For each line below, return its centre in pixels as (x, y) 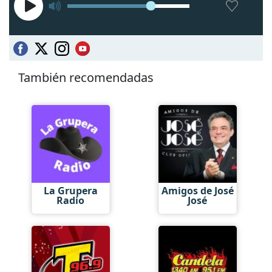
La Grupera (70, 190)
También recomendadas (86, 77)
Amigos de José (197, 190)
